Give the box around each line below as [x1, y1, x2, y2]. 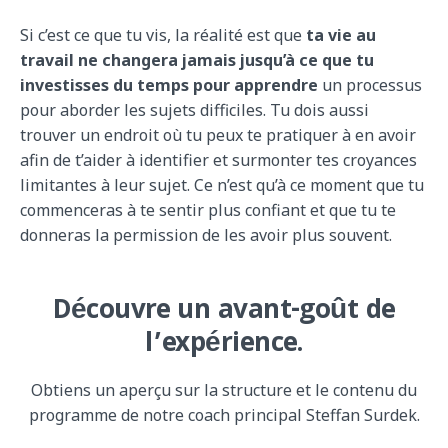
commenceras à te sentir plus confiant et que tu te [20, 198, 396, 221]
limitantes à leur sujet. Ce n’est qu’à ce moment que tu [20, 173, 424, 196]
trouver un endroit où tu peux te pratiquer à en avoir [20, 123, 416, 146]
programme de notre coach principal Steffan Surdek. [28, 403, 420, 426]
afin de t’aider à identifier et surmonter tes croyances [20, 148, 417, 171]
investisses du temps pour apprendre [20, 73, 318, 96]
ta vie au [306, 23, 376, 46]
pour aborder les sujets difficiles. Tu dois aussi [20, 98, 369, 121]
